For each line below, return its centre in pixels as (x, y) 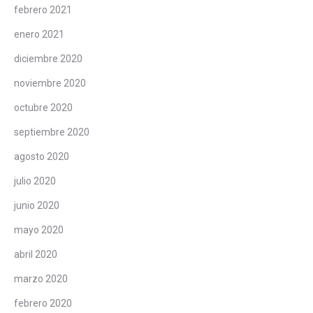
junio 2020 (37, 205)
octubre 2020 (43, 107)
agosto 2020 (42, 156)
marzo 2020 (41, 278)
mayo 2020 (39, 230)
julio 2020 (35, 181)
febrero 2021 (43, 9)
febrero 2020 (43, 303)
